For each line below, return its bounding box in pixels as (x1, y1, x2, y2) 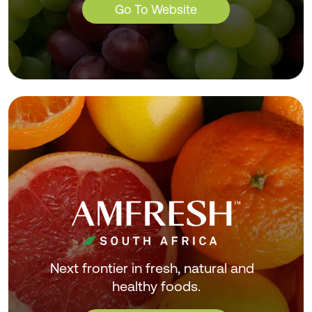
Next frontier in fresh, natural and (49, 260, 263, 277)
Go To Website (115, 1, 197, 17)
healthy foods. (111, 278, 201, 295)
